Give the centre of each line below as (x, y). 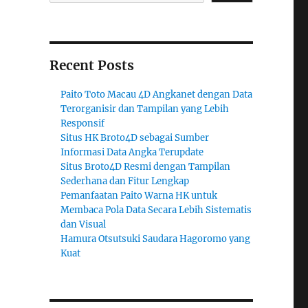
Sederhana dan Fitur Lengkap (125, 181)
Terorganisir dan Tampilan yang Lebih (145, 109)
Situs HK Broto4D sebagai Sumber (135, 138)
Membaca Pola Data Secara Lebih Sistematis (156, 210)
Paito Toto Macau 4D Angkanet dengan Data (157, 95)
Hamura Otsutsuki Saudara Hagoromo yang (156, 239)
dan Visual (84, 225)
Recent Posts (91, 66)
